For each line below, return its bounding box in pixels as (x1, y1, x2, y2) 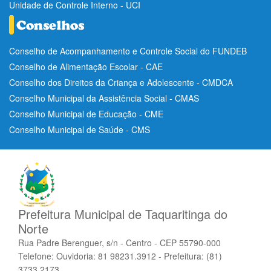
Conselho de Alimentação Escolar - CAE (9, 60, 163, 73)
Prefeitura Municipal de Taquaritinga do (18, 204, 227, 223)
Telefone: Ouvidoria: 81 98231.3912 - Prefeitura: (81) (18, 249, 222, 262)
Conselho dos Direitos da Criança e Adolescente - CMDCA (9, 76, 233, 88)
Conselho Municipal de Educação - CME (9, 107, 163, 120)
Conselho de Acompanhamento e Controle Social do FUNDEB (9, 44, 247, 57)
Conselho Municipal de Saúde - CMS (9, 123, 150, 135)
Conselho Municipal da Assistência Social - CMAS (9, 91, 199, 104)
